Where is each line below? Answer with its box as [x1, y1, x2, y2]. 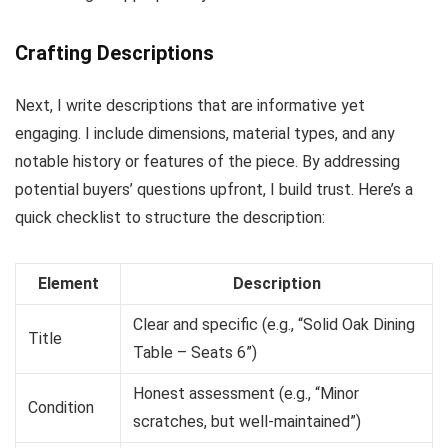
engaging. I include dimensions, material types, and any [15, 123, 395, 143]
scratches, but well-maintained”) [133, 411, 361, 431]
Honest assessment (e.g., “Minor [133, 383, 359, 403]
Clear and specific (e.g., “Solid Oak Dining [133, 314, 415, 334]
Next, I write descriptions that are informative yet [15, 95, 365, 115]
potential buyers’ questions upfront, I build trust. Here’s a [15, 179, 413, 199]
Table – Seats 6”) [133, 342, 257, 362]
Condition [28, 397, 94, 417]
